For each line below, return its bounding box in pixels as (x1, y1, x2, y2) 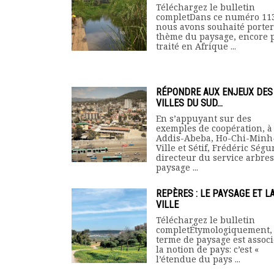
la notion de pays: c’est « (156, 243, 259, 255)
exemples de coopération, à (156, 122, 272, 134)
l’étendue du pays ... (156, 253, 240, 265)
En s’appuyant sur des (156, 113, 251, 124)
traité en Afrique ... (156, 40, 236, 52)
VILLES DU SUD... (156, 97, 223, 109)
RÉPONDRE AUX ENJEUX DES (156, 86, 273, 98)
